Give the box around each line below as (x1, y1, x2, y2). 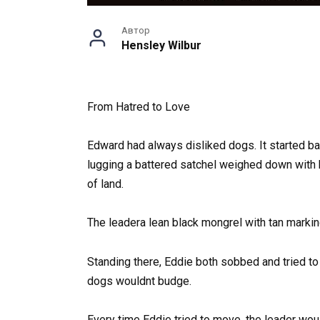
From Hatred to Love (87, 100, 190, 114)
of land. (87, 177, 124, 191)
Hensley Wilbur (121, 39, 201, 52)
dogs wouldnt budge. (87, 274, 191, 288)
